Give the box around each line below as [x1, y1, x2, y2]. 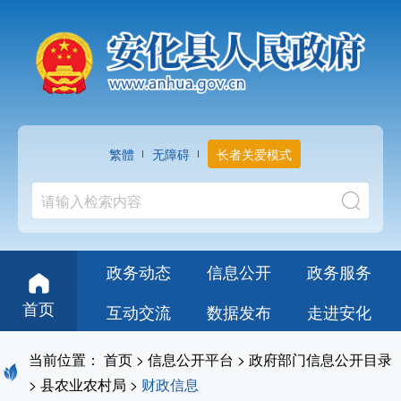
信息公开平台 [148, 349, 234, 371]
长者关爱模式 [217, 145, 292, 164]
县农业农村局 [40, 374, 126, 396]
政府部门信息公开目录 [249, 349, 392, 371]
